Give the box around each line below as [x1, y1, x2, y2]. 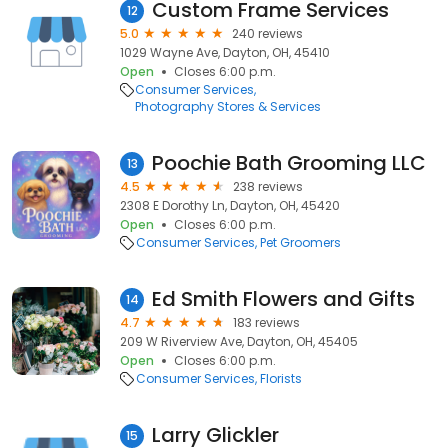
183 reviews [233, 314, 300, 331]
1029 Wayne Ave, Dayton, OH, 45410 [120, 44, 330, 61]
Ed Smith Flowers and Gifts [152, 285, 415, 313]
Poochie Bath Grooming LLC [152, 149, 426, 177]
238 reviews [233, 178, 303, 195]
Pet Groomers [260, 234, 341, 251]
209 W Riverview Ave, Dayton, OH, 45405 [120, 333, 358, 350]
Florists [260, 370, 302, 387]
